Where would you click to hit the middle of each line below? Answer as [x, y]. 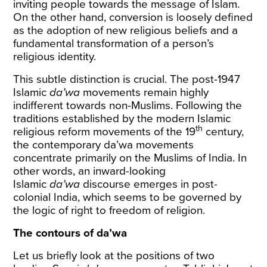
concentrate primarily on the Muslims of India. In [130, 158]
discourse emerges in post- [149, 184]
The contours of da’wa [72, 233]
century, [223, 132]
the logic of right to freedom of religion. [109, 210]
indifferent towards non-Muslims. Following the [128, 105]
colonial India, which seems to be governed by [128, 197]
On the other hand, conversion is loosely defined [133, 17]
